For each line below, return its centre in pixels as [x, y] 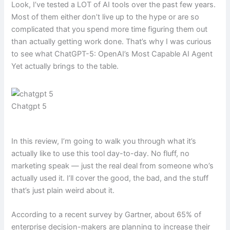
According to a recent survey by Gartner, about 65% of [107, 215]
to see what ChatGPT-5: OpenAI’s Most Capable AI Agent [112, 54]
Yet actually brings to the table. [65, 66]
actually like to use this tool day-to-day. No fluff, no [101, 153]
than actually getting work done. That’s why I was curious [112, 42]
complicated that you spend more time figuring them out [110, 30]
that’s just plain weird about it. [63, 190]
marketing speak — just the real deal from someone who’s [113, 166]
